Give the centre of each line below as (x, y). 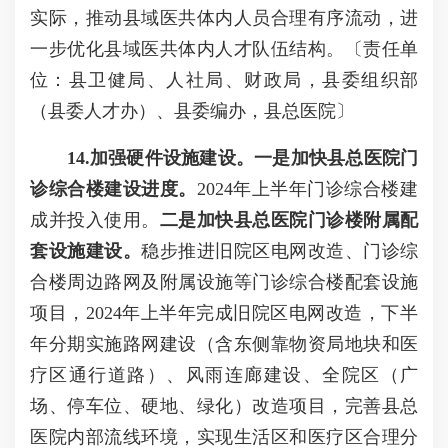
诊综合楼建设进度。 (113, 189)
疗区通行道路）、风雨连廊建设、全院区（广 (224, 375)
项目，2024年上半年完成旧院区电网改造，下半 (224, 313)
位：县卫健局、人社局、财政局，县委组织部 (224, 80)
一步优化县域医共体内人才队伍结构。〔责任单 (224, 49)
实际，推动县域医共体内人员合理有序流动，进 (224, 18)
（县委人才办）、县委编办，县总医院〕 (192, 111)
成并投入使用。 (95, 220)
